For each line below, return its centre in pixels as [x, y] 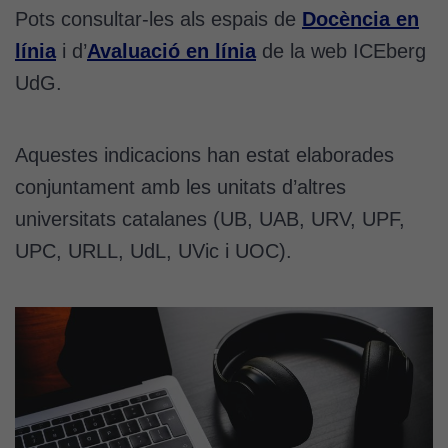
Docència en [360, 18]
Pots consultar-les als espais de [158, 18]
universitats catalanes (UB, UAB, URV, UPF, [210, 218]
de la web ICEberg [341, 50]
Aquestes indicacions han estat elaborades [204, 154]
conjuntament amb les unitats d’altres [180, 186]
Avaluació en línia [171, 50]
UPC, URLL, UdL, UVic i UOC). [153, 250]
